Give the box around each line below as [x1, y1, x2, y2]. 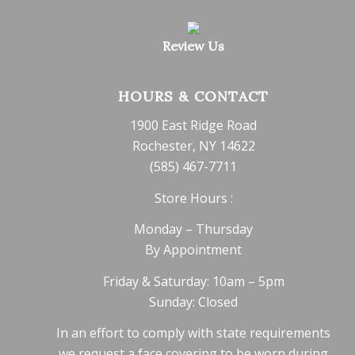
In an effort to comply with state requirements [56, 324, 331, 342]
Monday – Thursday [134, 220, 254, 239]
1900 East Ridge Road [130, 116, 258, 134]
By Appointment [145, 241, 242, 259]
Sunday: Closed [149, 292, 239, 311]
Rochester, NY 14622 [132, 136, 255, 155]
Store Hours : [154, 189, 233, 207]
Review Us [162, 38, 225, 55]
